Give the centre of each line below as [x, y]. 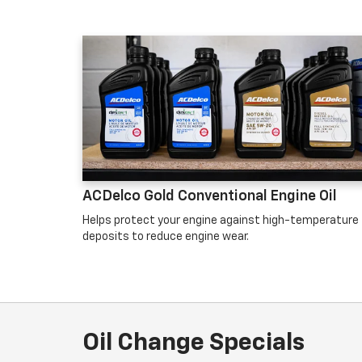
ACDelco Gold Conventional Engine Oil [209, 196]
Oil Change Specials [194, 343]
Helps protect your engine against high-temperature [221, 221]
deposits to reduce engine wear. [166, 237]
